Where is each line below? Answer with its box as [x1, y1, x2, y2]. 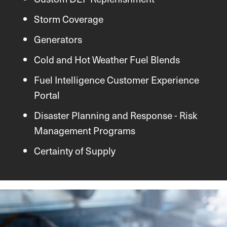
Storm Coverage [34, 12, 103, 26]
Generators [34, 32, 82, 46]
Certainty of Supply [34, 143, 116, 157]
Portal [34, 88, 60, 101]
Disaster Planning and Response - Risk [34, 108, 197, 122]
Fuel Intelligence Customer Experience [34, 72, 199, 86]
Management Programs [34, 123, 135, 137]
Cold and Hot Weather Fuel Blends [34, 52, 180, 66]
